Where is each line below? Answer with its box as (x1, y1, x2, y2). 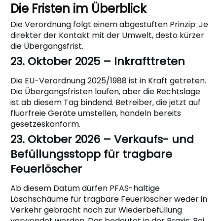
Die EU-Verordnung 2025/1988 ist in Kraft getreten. (10, 74, 206, 86)
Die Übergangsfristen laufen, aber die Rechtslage (10, 85, 200, 97)
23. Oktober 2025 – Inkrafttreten (10, 53, 185, 69)
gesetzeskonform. (10, 118, 80, 130)
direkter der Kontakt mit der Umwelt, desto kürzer (10, 29, 204, 41)
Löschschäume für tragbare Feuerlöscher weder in (10, 193, 207, 205)
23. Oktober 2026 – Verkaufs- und (10, 131, 194, 147)
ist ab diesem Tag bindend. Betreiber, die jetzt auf (10, 96, 201, 108)
